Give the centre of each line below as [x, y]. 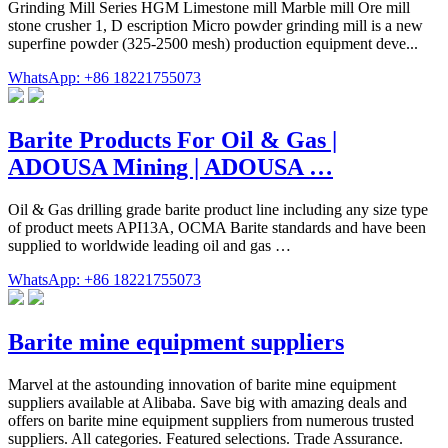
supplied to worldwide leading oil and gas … [149, 246]
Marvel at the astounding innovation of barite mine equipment [202, 384]
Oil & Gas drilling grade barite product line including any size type [218, 210]
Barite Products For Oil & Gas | [172, 140]
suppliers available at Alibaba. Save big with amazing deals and [207, 402]
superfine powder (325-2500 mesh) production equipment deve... [213, 44]
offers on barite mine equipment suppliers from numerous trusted [211, 420]
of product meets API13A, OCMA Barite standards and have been [217, 228]
